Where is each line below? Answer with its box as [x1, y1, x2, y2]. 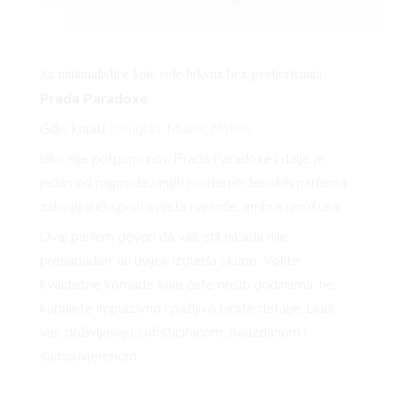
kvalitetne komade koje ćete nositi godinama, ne [39, 275, 334, 295]
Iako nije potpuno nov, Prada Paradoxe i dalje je [39, 149, 324, 170]
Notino [210, 119, 252, 140]
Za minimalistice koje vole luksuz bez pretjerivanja [39, 65, 322, 82]
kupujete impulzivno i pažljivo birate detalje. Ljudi [39, 299, 334, 319]
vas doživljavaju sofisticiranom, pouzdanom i [39, 323, 307, 343]
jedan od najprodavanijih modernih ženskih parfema [39, 173, 346, 194]
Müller [166, 119, 205, 140]
